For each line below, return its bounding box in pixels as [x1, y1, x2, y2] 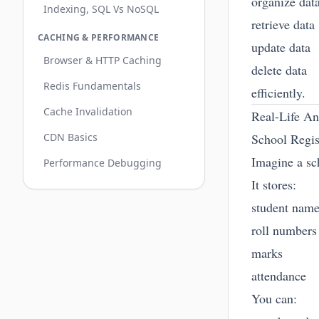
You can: [251, 290, 297, 307]
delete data [251, 61, 307, 78]
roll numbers [251, 221, 317, 239]
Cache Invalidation [43, 105, 132, 118]
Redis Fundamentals [43, 79, 141, 93]
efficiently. [251, 84, 305, 101]
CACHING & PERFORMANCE [38, 31, 159, 43]
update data [251, 38, 310, 56]
